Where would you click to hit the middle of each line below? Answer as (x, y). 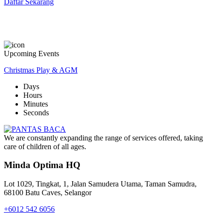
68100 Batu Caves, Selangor (48, 193)
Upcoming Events (31, 53)
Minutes (36, 104)
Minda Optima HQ (42, 165)
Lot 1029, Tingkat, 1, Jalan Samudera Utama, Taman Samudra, (100, 184)
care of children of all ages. (45, 146)
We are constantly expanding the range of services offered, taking (103, 138)
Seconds (36, 112)
